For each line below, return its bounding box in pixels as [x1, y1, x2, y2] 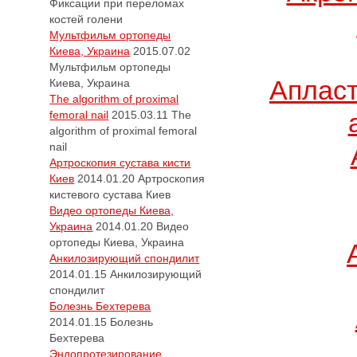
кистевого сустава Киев [49, 188, 171, 201]
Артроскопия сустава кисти [49, 156, 191, 169]
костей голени [49, 13, 124, 25]
